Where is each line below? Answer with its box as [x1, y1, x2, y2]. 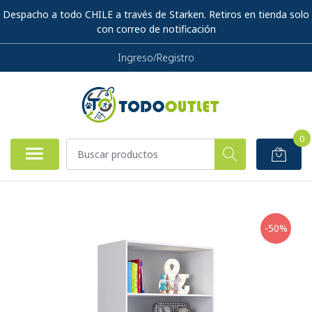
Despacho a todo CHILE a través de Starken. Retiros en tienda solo [3, 8, 309, 21]
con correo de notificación [96, 22, 216, 36]
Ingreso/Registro [118, 51, 194, 64]
